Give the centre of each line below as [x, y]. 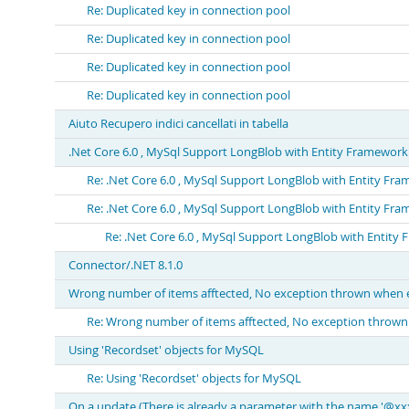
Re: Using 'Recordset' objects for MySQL [194, 378]
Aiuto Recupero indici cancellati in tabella [178, 124]
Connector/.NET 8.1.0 [126, 265]
